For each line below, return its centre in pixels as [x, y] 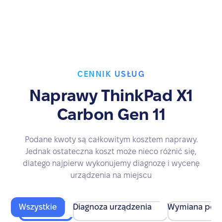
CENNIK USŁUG [111, 74]
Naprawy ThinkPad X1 [111, 95]
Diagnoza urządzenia [112, 207]
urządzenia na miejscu [111, 175]
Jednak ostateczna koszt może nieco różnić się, [111, 151]
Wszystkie [38, 207]
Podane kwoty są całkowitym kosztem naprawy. [111, 139]
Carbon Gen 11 [111, 114]
